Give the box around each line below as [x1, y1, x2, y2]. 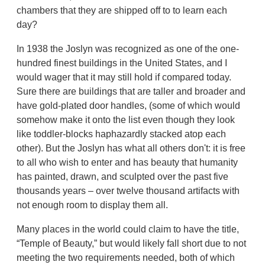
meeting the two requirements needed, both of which [17, 252, 235, 263]
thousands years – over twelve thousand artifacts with [17, 185, 240, 196]
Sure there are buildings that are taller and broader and [17, 86, 246, 96]
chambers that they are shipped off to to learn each [17, 5, 228, 16]
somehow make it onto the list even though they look [17, 114, 235, 125]
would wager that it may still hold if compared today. [17, 72, 232, 82]
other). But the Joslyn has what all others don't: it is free [17, 143, 246, 153]
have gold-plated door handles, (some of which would [17, 100, 241, 111]
